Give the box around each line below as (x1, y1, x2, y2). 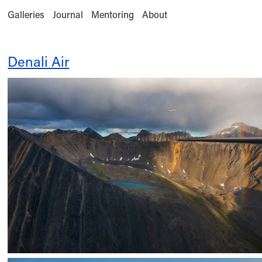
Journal (53, 8, 84, 20)
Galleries (8, 8, 45, 20)
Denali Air (8, 52, 70, 70)
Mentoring (91, 8, 135, 20)
